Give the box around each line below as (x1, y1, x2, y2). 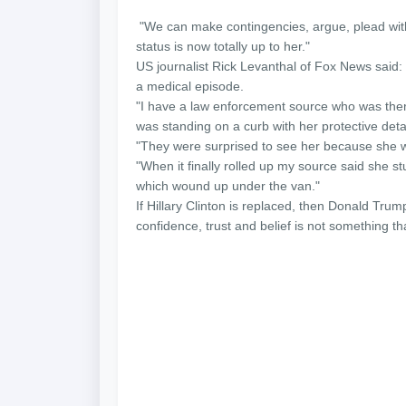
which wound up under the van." (136, 179, 320, 193)
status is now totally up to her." (136, 39, 310, 53)
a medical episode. (136, 79, 244, 93)
